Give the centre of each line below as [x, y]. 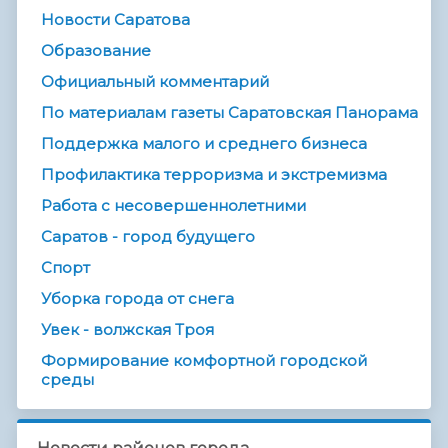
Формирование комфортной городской [204, 361]
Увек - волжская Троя [127, 330]
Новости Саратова [115, 20]
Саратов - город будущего [148, 237]
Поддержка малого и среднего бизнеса [204, 144]
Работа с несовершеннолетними [173, 206]
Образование [96, 51]
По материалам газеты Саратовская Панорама [229, 113]
